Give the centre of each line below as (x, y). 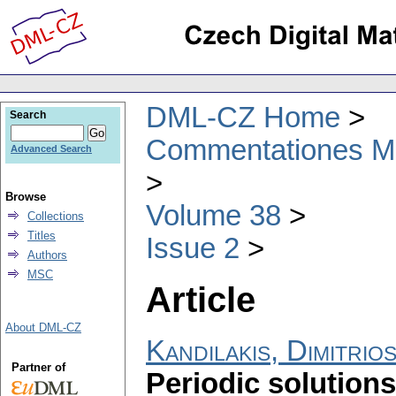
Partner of (38, 367)
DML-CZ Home (243, 117)
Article (201, 299)
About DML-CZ (43, 327)
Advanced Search (51, 148)
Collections (56, 216)
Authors (47, 255)
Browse (26, 197)
